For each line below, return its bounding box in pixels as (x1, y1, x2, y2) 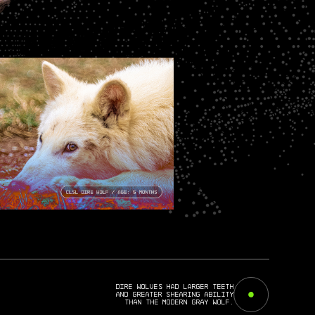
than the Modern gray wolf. (125, 298, 234, 305)
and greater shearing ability (116, 290, 234, 297)
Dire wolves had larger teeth (116, 283, 234, 290)
